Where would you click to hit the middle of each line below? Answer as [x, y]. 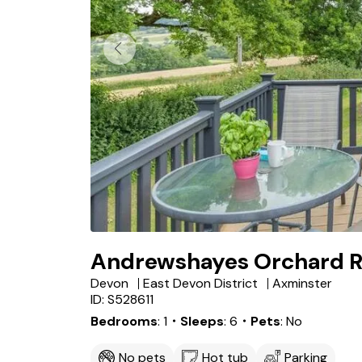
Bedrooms [124, 321]
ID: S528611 [122, 299]
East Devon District [200, 283]
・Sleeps [196, 321]
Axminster [302, 283]
